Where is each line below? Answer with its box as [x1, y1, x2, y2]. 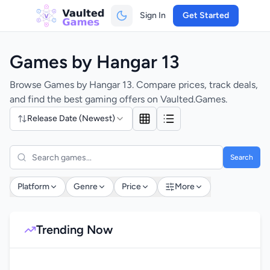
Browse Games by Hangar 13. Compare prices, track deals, [10, 79, 258, 90]
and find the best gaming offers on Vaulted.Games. [10, 93, 227, 105]
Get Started [182, 10, 229, 20]
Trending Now [36, 222, 113, 237]
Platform [17, 181, 49, 192]
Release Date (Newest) [27, 113, 115, 124]
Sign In [139, 10, 166, 20]
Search [230, 153, 253, 162]
